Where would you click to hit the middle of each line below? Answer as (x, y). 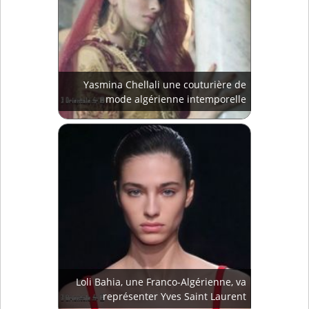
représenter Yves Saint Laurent (175, 297)
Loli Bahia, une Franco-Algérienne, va (161, 282)
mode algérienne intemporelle (176, 99)
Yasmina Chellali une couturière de (165, 85)
